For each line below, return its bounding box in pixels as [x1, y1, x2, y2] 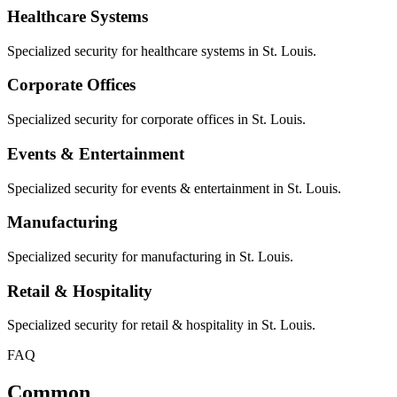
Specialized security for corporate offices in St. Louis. [7, 112, 306, 128]
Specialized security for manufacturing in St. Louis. [7, 248, 293, 264]
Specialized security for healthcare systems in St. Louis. [7, 43, 316, 58]
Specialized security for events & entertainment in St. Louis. [7, 180, 341, 196]
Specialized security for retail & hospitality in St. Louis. [7, 317, 315, 333]
